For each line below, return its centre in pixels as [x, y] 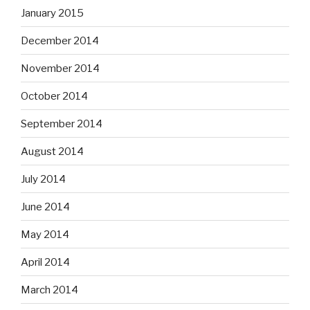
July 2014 [43, 179]
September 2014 [62, 124]
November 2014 [60, 68]
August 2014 [52, 151]
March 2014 [49, 290]
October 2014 [54, 96]
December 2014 [60, 40]
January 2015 [52, 13]
